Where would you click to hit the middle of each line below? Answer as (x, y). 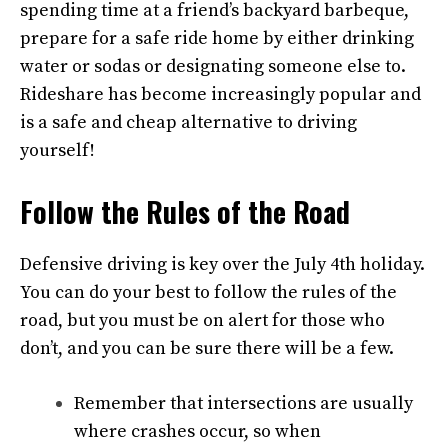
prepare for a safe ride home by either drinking (217, 38)
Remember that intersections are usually (243, 403)
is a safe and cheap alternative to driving (188, 122)
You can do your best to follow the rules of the (208, 292)
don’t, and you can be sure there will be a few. (207, 348)
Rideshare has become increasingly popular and (220, 94)
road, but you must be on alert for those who (202, 320)
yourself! (57, 150)
